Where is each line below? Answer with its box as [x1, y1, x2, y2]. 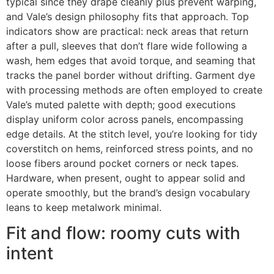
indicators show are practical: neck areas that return [6, 24, 248, 37]
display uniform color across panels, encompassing [6, 113, 243, 125]
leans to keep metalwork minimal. [6, 201, 161, 213]
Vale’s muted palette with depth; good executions [6, 98, 235, 111]
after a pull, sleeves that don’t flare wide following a [6, 39, 247, 52]
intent [6, 243, 53, 264]
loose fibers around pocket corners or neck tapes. [6, 157, 239, 169]
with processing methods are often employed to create [6, 83, 262, 96]
